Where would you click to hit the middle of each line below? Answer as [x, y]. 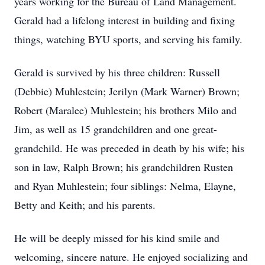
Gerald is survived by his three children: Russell [117, 72]
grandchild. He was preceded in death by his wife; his [129, 148]
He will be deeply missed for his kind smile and [117, 238]
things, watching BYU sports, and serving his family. [128, 39]
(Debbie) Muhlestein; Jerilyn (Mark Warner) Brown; [127, 91]
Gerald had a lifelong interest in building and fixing [125, 20]
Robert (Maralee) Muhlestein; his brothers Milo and [125, 110]
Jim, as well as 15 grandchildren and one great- [116, 129]
